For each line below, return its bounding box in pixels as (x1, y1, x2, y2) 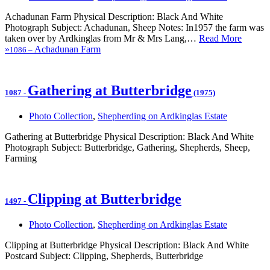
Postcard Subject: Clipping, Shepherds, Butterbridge (5, 251, 203, 262)
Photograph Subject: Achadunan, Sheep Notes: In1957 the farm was (5, 22, 264, 33)
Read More (199, 33, 242, 43)
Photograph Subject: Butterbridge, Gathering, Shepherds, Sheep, (5, 142, 250, 152)
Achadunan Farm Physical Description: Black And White (5, 11, 223, 22)
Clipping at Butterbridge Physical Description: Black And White (5, 240, 249, 251)
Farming (5, 152, 37, 163)
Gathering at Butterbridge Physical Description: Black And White (5, 131, 254, 142)
